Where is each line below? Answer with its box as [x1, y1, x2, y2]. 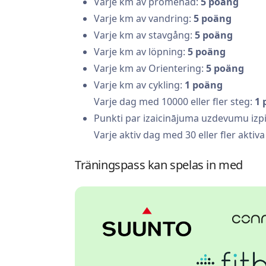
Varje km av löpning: [94, 45, 188, 59]
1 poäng [185, 78, 223, 92]
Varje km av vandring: [94, 12, 194, 26]
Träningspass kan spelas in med [75, 157, 243, 173]
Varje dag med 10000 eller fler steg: [94, 95, 255, 109]
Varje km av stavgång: [94, 28, 195, 42]
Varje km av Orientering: [94, 62, 206, 75]
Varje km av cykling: [94, 78, 185, 92]
